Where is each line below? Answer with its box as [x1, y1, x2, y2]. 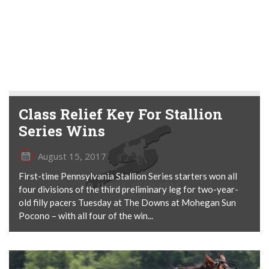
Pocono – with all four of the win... [19, 210, 153, 221]
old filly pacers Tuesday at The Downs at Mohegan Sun [19, 196, 236, 208]
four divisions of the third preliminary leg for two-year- [19, 183, 238, 195]
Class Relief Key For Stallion [19, 104, 223, 124]
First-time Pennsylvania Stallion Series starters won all [19, 170, 237, 181]
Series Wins [19, 121, 105, 141]
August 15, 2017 [38, 150, 106, 162]
